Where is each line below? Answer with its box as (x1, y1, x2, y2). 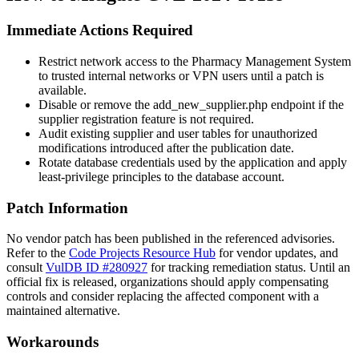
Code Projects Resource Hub (69, 246, 216, 260)
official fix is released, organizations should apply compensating (6, 275, 329, 289)
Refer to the (6, 246, 69, 260)
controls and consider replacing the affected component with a (6, 289, 319, 304)
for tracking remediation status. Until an (147, 260, 350, 275)
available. (38, 83, 87, 97)
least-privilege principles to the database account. (38, 169, 284, 184)
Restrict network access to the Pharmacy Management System (38, 54, 351, 68)
